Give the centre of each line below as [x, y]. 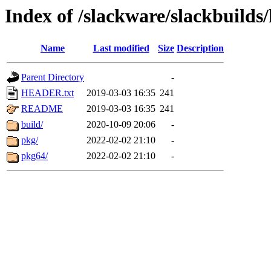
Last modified [121, 48]
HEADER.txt [47, 93]
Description [200, 48]
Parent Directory [53, 77]
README [42, 109]
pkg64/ [34, 156]
